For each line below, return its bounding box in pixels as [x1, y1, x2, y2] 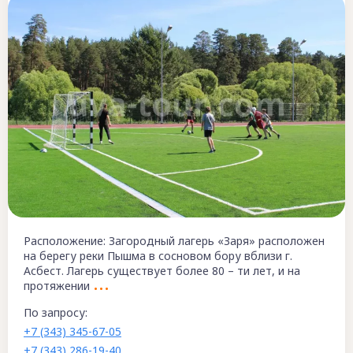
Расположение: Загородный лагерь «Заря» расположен [24, 232, 325, 248]
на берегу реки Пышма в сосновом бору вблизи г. [24, 247, 292, 263]
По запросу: [24, 304, 87, 320]
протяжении [24, 277, 90, 293]
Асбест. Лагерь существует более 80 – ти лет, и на [24, 262, 300, 278]
